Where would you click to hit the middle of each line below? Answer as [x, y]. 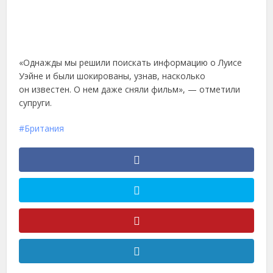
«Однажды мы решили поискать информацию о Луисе [131, 62]
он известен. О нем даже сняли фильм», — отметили [130, 89]
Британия [44, 128]
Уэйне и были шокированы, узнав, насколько [112, 76]
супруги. [36, 103]
